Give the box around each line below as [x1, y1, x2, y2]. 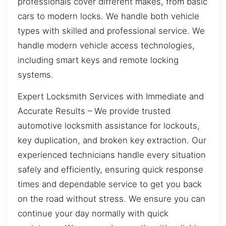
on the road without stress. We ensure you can [18, 194, 205, 204]
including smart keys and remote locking [18, 54, 179, 65]
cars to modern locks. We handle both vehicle [18, 11, 199, 21]
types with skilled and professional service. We [18, 25, 205, 36]
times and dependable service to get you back [18, 179, 202, 190]
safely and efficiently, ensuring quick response [18, 164, 203, 175]
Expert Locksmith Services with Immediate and [18, 91, 204, 102]
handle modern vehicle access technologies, [18, 40, 195, 50]
